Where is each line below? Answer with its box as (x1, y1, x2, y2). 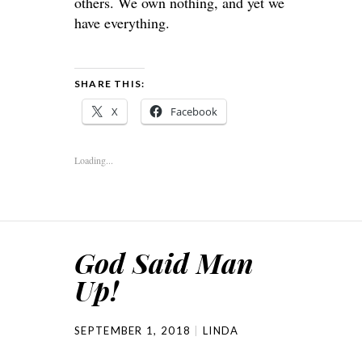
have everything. (74, 12, 170, 32)
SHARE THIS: (74, 77, 145, 90)
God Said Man (74, 243, 254, 281)
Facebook (170, 103, 217, 119)
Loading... (74, 153, 113, 166)
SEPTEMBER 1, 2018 (74, 323, 192, 337)
